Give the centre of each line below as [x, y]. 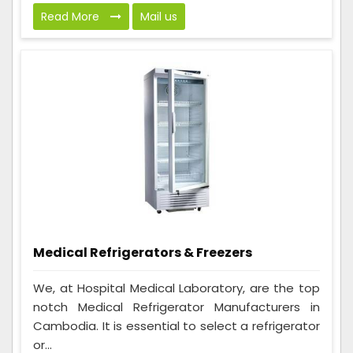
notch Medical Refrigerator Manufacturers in [176, 307]
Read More [72, 17]
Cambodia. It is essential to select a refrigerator [176, 326]
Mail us [159, 17]
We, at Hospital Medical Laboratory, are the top [176, 288]
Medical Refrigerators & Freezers [143, 253]
